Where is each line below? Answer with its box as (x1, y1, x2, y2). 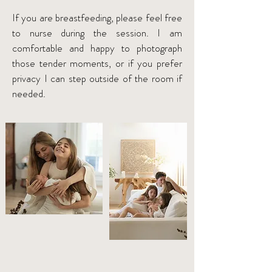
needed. (12, 86, 46, 101)
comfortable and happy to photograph (12, 41, 182, 55)
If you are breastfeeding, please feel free (12, 10, 182, 25)
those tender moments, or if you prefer (12, 56, 182, 70)
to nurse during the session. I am (12, 25, 182, 40)
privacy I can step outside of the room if (12, 71, 182, 86)
